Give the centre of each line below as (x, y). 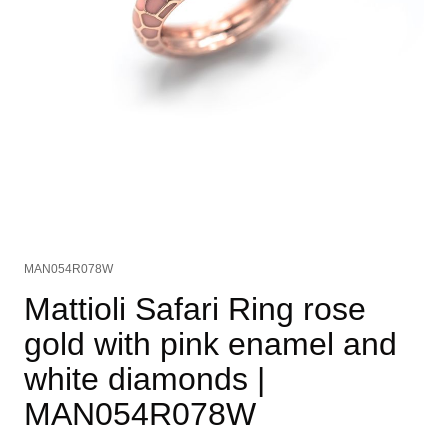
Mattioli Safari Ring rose (195, 309)
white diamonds (136, 379)
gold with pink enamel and (210, 344)
